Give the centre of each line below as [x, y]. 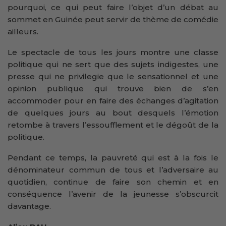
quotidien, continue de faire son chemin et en [113, 182]
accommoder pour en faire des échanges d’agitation [113, 101]
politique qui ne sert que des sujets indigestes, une [113, 65]
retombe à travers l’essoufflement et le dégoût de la [113, 125]
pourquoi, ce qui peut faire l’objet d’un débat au [113, 8]
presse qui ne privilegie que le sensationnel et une [113, 77]
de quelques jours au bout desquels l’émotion [113, 113]
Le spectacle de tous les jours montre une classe [113, 52]
